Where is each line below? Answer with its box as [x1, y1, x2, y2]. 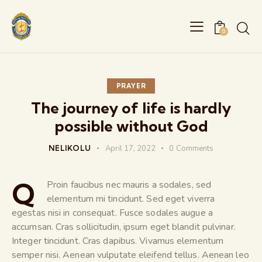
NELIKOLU [49, 143, 91, 153]
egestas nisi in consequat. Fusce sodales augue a [12, 206, 213, 219]
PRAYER [116, 81, 146, 90]
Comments [175, 143, 213, 154]
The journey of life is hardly [31, 98, 231, 118]
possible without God [54, 116, 208, 136]
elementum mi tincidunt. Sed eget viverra [47, 192, 215, 205]
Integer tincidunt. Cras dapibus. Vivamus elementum [12, 234, 224, 247]
